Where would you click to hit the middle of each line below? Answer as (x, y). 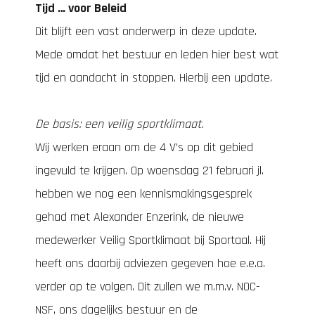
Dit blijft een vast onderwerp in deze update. (146, 31)
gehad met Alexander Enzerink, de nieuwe (140, 217)
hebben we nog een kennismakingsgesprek (143, 194)
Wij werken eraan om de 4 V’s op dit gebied (144, 147)
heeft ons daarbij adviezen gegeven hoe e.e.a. (150, 263)
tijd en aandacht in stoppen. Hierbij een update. (154, 78)
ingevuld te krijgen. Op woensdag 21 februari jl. (149, 171)
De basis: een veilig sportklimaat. (119, 124)
